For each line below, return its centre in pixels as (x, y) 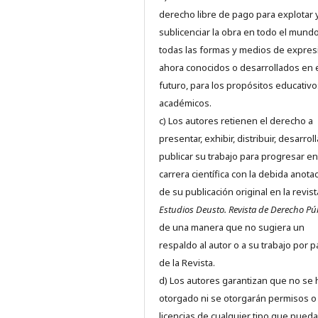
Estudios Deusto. (194, 210)
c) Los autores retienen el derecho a (236, 121)
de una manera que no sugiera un (232, 227)
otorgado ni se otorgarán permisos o (238, 298)
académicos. (185, 103)
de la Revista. (187, 263)
